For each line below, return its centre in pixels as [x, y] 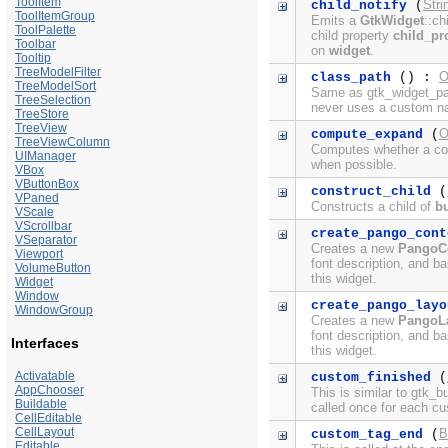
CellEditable [48, 418]
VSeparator [46, 239]
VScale [34, 211]
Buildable [41, 404]
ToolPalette [45, 29]
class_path [350, 78]
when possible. [353, 165]
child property [351, 36]
